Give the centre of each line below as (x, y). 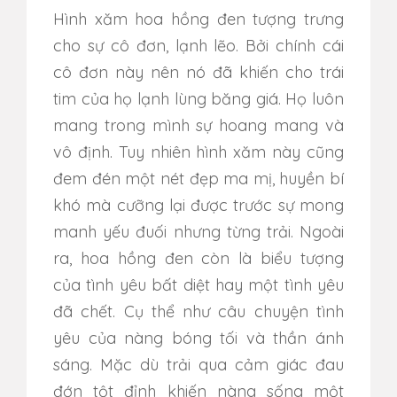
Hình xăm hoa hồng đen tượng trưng (198, 19)
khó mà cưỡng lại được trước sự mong (198, 205)
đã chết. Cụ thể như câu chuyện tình (198, 311)
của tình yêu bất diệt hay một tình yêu (198, 284)
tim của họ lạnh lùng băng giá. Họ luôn (198, 98)
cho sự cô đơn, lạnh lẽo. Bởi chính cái (198, 45)
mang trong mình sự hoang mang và (198, 125)
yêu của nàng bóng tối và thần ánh (198, 338)
